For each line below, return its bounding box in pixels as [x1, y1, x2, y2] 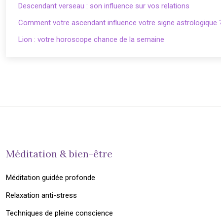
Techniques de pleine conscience [6, 209, 113, 218]
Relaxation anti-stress [6, 191, 77, 200]
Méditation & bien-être [6, 147, 112, 160]
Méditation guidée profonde [6, 173, 95, 182]
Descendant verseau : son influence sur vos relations [18, 1, 189, 10]
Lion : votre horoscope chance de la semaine [18, 35, 164, 44]
